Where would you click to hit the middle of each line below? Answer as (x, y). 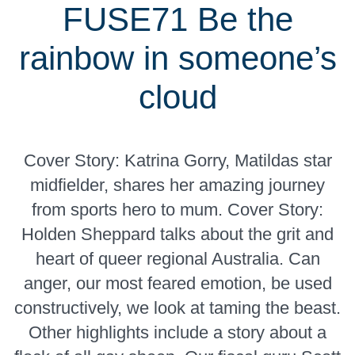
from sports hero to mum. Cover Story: (177, 209)
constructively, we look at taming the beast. (177, 307)
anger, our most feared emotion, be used (177, 283)
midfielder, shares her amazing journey (177, 185)
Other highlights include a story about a (177, 332)
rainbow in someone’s (177, 58)
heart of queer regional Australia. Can (177, 258)
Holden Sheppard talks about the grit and (177, 234)
